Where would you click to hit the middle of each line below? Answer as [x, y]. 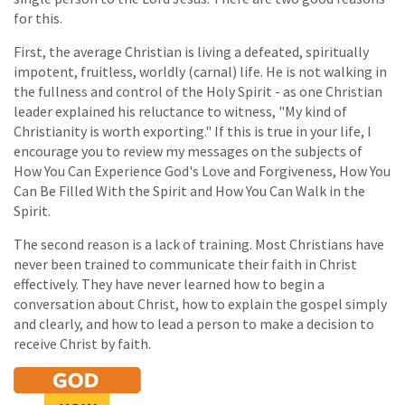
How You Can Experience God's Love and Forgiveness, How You [202, 171]
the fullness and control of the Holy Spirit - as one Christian [198, 92]
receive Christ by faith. [82, 344]
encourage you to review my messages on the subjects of [188, 151]
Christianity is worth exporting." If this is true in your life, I [193, 132]
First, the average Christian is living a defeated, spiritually [191, 52]
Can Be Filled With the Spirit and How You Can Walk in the [189, 191]
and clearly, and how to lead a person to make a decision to [194, 324]
